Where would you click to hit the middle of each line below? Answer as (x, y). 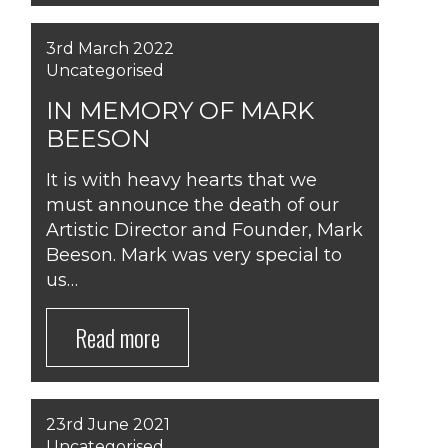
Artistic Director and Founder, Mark (204, 230)
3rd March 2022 (110, 48)
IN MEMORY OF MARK (180, 110)
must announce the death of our (192, 205)
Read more (117, 337)
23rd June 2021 (108, 424)
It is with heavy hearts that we (181, 180)
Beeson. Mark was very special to (194, 255)
